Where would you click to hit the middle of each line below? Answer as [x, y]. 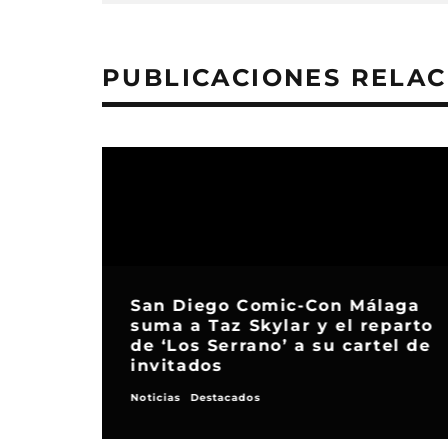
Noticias [155, 398]
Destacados [225, 398]
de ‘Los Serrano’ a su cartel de [281, 346]
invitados [176, 366]
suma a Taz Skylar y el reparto [282, 326]
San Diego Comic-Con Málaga [275, 306]
